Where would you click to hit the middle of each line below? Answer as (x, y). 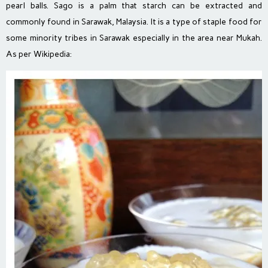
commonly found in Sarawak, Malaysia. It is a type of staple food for (134, 22)
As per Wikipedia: (39, 54)
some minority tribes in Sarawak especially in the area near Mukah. (134, 38)
